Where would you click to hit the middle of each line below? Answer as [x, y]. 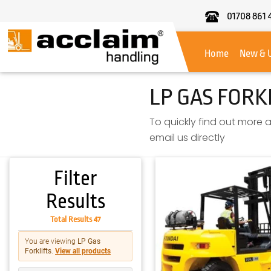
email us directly [187, 138]
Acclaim [182, 28]
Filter [75, 179]
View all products [83, 251]
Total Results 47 [75, 219]
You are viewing [51, 241]
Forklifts [38, 251]
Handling [184, 43]
